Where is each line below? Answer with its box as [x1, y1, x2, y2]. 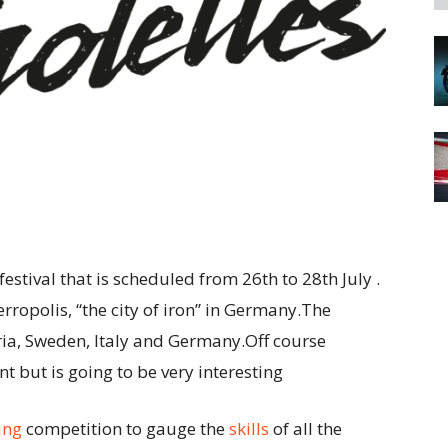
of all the [269, 416, 342, 440]
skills [229, 416, 269, 440]
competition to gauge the [22, 416, 229, 440]
